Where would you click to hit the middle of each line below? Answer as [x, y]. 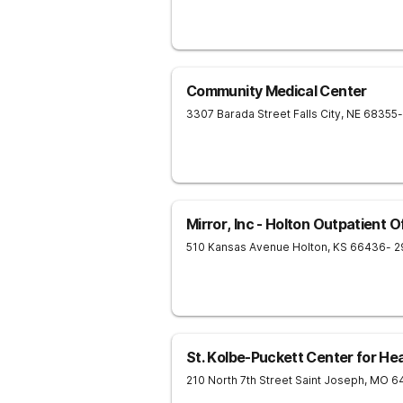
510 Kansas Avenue [238, 247]
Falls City [317, 114]
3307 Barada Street [238, 114]
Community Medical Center [277, 91]
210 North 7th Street [239, 380]
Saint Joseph [330, 380]
